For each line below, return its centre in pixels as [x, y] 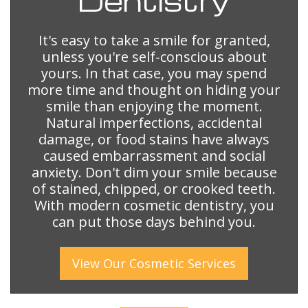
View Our [101, 263]
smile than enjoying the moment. [154, 106]
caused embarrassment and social [154, 155]
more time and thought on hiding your [154, 89]
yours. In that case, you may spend [154, 73]
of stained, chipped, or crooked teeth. [154, 188]
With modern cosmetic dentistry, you [154, 205]
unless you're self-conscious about [154, 56]
